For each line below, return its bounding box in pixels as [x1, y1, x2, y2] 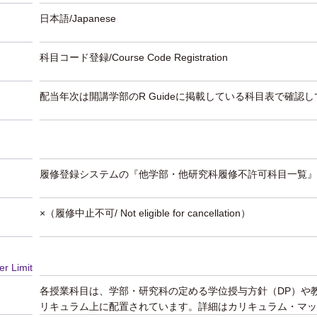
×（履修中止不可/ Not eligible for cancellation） [40, 207, 250, 219]
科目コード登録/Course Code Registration [40, 52, 228, 63]
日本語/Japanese [40, 13, 116, 24]
